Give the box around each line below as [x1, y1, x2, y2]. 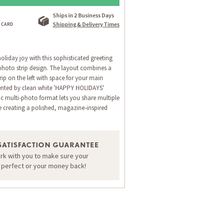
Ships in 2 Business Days [53, 11, 114, 19]
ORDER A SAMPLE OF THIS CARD [43, 138, 128, 146]
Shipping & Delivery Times [53, 20, 119, 28]
